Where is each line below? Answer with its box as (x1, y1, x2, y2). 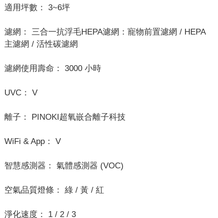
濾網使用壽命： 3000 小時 (4, 64, 101, 73)
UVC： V (4, 88, 37, 98)
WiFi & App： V (4, 137, 61, 146)
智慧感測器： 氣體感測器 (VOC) (4, 161, 124, 171)
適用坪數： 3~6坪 (4, 3, 70, 13)
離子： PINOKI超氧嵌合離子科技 (4, 112, 126, 122)
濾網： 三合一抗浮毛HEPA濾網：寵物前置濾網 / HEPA (4, 27, 205, 37)
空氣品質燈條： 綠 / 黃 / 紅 (4, 185, 104, 195)
